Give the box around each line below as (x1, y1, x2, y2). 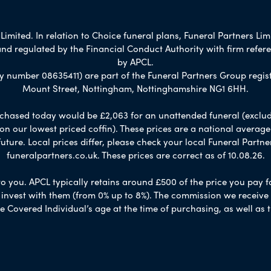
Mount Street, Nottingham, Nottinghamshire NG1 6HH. (22, 81, 249, 95)
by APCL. (117, 54, 154, 68)
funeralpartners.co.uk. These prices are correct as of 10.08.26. (6, 148, 265, 162)
